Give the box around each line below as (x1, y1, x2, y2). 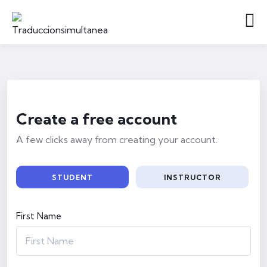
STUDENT (52, 173, 94, 182)
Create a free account (16, 109, 177, 129)
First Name (16, 210, 61, 222)
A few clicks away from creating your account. (16, 133, 218, 145)
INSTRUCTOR (163, 173, 221, 182)
